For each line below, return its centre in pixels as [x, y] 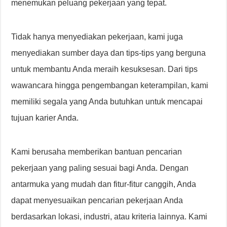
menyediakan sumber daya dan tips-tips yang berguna [109, 53]
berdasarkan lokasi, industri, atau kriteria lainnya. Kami [109, 217]
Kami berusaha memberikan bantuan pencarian [97, 152]
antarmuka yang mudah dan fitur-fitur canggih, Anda [104, 184]
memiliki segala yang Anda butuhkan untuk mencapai [107, 102]
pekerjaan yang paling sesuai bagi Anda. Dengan [100, 168]
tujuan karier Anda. [45, 118]
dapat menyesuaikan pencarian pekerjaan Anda [97, 201]
